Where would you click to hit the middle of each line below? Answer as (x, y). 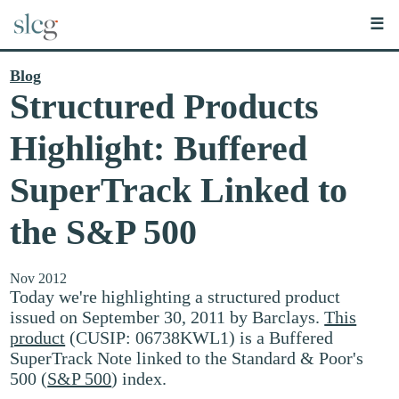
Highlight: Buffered (159, 148)
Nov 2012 (39, 278)
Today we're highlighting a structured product (175, 297)
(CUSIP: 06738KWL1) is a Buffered (199, 338)
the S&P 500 (104, 232)
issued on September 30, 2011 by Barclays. (167, 317)
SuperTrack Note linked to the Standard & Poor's (187, 358)
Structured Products (165, 106)
